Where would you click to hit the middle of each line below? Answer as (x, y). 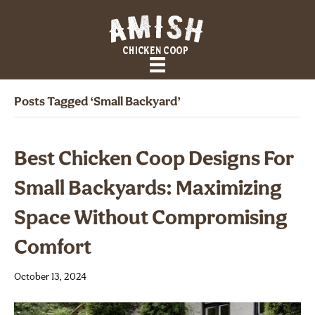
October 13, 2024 (50, 278)
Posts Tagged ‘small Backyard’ (97, 103)
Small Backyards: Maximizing (148, 190)
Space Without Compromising (151, 219)
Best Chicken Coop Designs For (154, 160)
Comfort (53, 249)
